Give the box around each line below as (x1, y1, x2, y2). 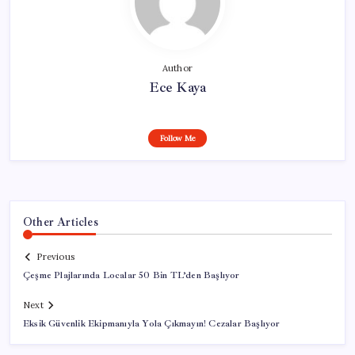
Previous (36, 251, 74, 263)
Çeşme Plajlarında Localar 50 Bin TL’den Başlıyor (23, 269, 240, 282)
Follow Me (159, 132, 196, 143)
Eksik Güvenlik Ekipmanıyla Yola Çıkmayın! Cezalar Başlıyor (23, 318, 281, 330)
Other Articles (23, 214, 98, 229)
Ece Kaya (148, 78, 207, 96)
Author (162, 62, 193, 74)
